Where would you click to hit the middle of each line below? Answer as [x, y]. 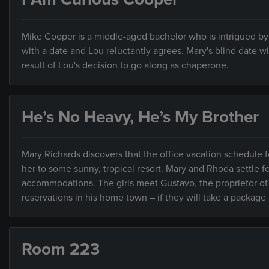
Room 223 [61, 249]
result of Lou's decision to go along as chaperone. [125, 65]
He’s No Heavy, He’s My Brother [140, 117]
